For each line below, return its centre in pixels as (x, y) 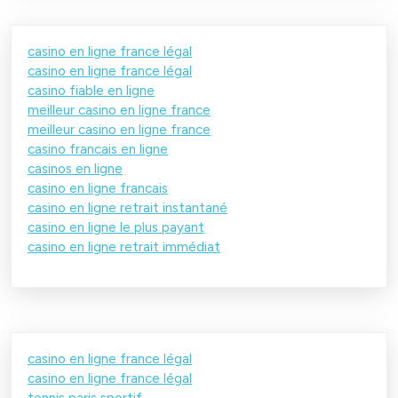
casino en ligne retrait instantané (127, 207)
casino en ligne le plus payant (116, 227)
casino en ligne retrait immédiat (124, 247)
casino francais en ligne (98, 149)
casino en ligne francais (98, 188)
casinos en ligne (75, 168)
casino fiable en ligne (91, 90)
